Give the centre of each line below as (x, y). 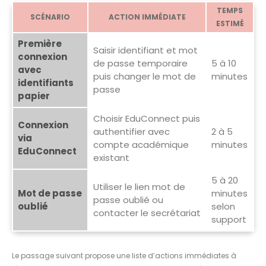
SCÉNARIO (50, 17)
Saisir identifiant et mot (145, 50)
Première (39, 43)
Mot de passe (50, 193)
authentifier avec (131, 131)
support (229, 219)
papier (34, 96)
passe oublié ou (128, 199)
